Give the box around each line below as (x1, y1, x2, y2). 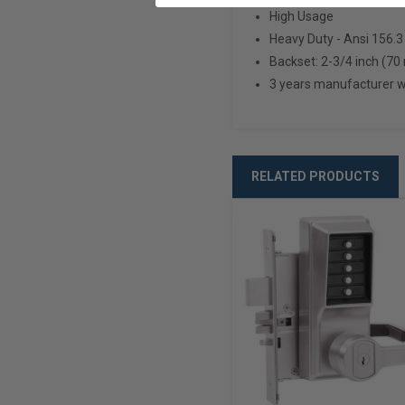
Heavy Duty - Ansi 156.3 (269, 32, 403, 47)
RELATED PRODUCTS (250, 169, 380, 184)
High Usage (269, 9, 334, 24)
